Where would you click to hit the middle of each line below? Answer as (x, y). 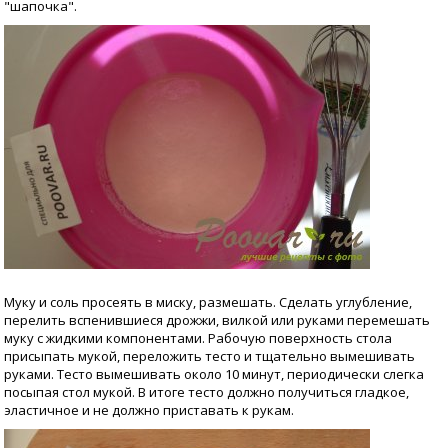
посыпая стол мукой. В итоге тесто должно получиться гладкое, (206, 392)
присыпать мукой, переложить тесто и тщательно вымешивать (209, 356)
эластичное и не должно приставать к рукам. (149, 410)
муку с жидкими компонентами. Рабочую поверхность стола (198, 338)
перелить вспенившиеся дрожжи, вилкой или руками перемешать (217, 320)
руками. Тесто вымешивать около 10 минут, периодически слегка (214, 374)
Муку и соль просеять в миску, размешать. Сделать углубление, (208, 302)
